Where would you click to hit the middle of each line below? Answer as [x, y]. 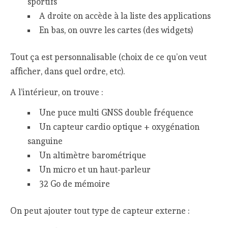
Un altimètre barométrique [92, 155]
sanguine [45, 141]
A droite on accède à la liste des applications [125, 16]
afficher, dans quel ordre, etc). [68, 71]
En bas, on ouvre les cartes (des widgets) [116, 30]
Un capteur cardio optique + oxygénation [119, 127]
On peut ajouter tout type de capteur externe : [100, 211]
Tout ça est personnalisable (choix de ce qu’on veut [109, 57]
